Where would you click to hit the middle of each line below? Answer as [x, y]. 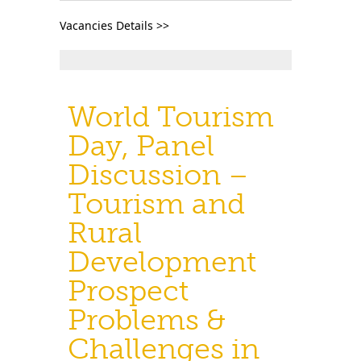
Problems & [147, 320]
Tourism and [156, 203]
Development [162, 261]
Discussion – [158, 174]
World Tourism [171, 116]
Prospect [128, 290]
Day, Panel [141, 145]
